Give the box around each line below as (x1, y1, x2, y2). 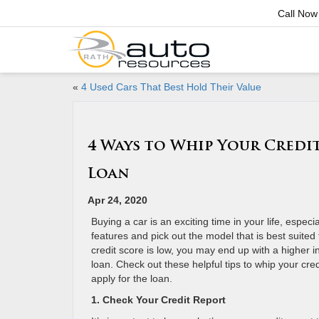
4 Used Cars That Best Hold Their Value (81, 81, 261, 93)
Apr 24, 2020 (88, 194, 147, 206)
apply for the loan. (91, 273, 175, 284)
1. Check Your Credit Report (91, 294, 229, 305)
